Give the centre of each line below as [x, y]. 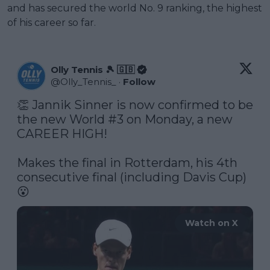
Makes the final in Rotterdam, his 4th [127, 162]
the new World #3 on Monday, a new [125, 119]
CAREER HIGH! [64, 133]
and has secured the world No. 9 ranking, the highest [135, 8]
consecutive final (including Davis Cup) [132, 177]
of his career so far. [52, 22]
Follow [139, 81]
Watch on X [212, 223]
